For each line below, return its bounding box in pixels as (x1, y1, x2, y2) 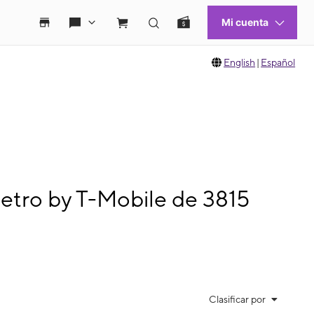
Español (261, 57, 296, 68)
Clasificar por (209, 294, 268, 305)
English (224, 57, 256, 68)
